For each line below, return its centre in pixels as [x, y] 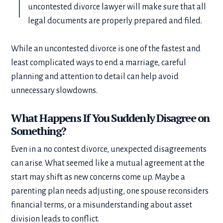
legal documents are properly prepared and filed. [115, 21]
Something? [41, 130]
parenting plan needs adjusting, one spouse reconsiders [110, 191]
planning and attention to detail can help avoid [95, 76]
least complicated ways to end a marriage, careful [99, 62]
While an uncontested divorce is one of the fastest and [106, 49]
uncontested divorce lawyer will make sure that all [117, 7]
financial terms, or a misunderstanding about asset [102, 205]
